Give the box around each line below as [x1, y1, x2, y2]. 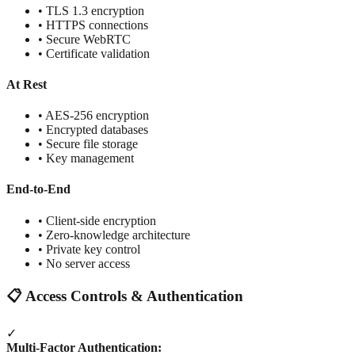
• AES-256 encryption [38, 109, 149, 123]
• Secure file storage [38, 137, 138, 151]
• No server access [38, 256, 130, 270]
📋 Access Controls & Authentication [6, 288, 243, 305]
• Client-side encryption [38, 213, 156, 227]
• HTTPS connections [38, 17, 148, 32]
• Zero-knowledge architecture [38, 227, 190, 242]
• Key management [38, 151, 134, 166]
